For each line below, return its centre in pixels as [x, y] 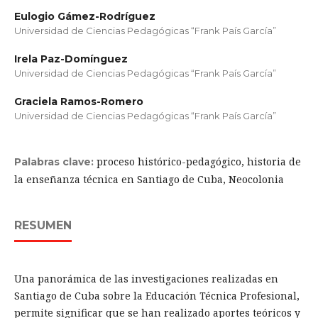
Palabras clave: [55, 162]
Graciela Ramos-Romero [78, 102]
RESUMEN [43, 226]
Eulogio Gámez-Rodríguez [84, 16]
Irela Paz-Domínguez [71, 59]
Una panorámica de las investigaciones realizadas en [146, 279]
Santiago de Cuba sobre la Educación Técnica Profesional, [157, 296]
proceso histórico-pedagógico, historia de [198, 162]
